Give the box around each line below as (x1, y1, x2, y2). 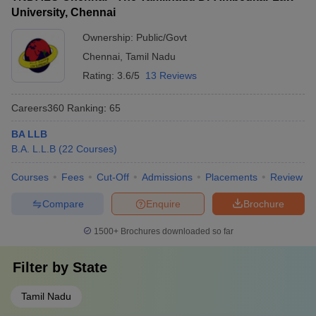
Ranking (64, 102, 104, 114)
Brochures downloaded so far (118, 226, 233, 236)
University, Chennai (11, 6, 116, 18)
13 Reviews (145, 70, 197, 81)
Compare (42, 197, 84, 209)
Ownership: (83, 32, 136, 43)
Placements (205, 171, 257, 183)
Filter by (13, 260, 73, 275)
